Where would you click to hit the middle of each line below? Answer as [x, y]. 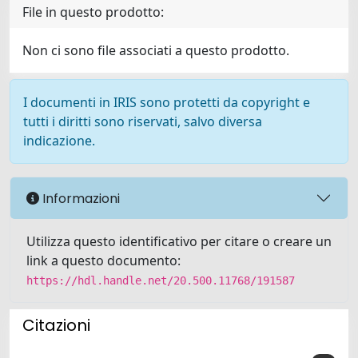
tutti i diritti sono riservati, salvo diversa [143, 121]
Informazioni [80, 198]
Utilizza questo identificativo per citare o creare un [179, 241]
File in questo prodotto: [93, 12]
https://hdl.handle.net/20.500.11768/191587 [161, 280]
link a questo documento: [103, 261]
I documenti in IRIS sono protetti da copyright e [167, 102]
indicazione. [59, 141]
